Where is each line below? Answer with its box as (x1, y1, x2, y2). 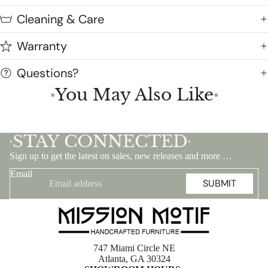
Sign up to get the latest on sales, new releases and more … (10, 151, 232, 161)
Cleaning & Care (17, 11, 104, 27)
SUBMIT (203, 177, 236, 190)
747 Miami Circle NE (93, 242, 175, 253)
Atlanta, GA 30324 (98, 253, 170, 264)
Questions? (17, 65, 78, 81)
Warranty (17, 38, 67, 54)
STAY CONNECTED (13, 131, 188, 152)
